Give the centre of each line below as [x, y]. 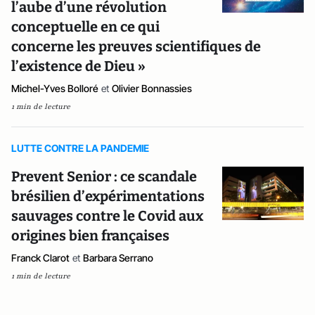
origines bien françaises [90, 236]
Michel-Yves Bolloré [55, 88]
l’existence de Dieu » [78, 66]
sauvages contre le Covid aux [107, 216]
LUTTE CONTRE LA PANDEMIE [80, 148]
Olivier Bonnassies [152, 88]
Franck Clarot [40, 258]
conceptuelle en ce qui [85, 27]
